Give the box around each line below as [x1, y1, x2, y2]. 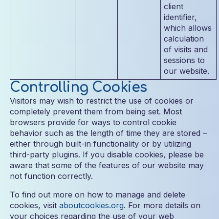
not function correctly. [10, 171, 93, 181]
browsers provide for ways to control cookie [10, 117, 176, 127]
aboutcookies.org [59, 200, 124, 210]
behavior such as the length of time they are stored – [10, 128, 207, 138]
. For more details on [124, 200, 200, 210]
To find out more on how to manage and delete [10, 190, 185, 199]
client [164, 1, 183, 11]
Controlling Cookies [10, 80, 147, 95]
